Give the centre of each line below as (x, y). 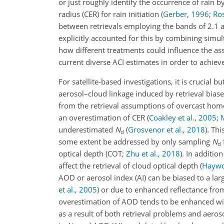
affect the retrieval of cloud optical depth (129, 166)
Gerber (175, 14)
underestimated (87, 130)
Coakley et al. (172, 118)
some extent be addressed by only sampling (135, 142)
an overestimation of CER (103, 118)
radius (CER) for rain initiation (110, 14)
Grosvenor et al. (155, 130)
